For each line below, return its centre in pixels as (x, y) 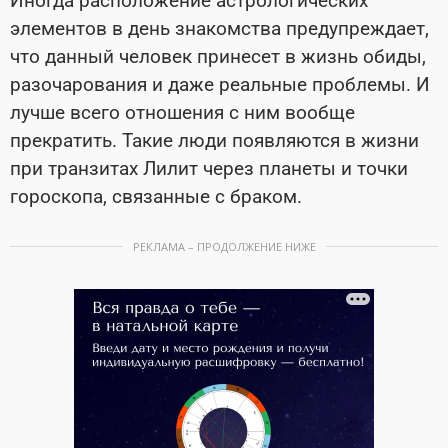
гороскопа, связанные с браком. (156, 197)
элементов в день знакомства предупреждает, (219, 29)
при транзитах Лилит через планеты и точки (209, 169)
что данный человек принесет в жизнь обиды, (218, 57)
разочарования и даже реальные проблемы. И (220, 85)
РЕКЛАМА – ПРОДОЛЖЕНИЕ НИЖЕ (224, 247)
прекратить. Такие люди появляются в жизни (214, 141)
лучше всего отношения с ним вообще (182, 113)
